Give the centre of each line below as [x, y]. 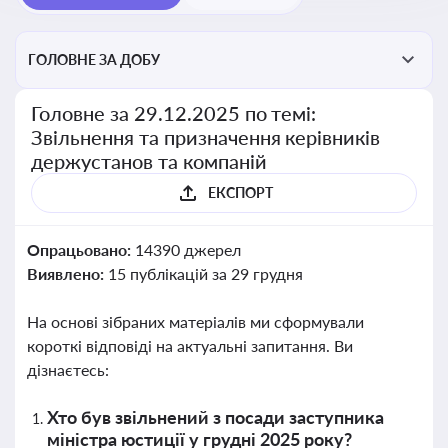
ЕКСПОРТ [240, 192]
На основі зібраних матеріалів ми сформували [195, 321]
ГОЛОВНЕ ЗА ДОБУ [94, 59]
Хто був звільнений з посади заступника [215, 417]
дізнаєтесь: [68, 369]
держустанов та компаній [149, 161]
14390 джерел [187, 249]
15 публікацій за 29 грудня [205, 273]
